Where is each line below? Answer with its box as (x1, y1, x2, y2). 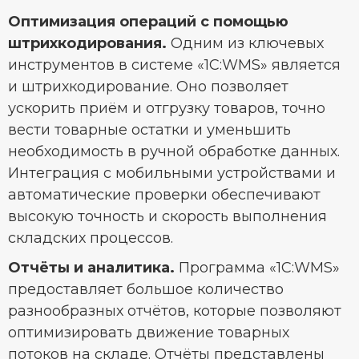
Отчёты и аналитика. (8, 259, 175, 277)
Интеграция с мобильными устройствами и (8, 164, 336, 183)
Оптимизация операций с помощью (8, 13, 288, 31)
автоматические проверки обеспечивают (8, 186, 321, 204)
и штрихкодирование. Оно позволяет (8, 78, 288, 96)
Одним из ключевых (167, 34, 324, 53)
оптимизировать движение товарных (8, 324, 289, 342)
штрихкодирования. (8, 34, 167, 53)
